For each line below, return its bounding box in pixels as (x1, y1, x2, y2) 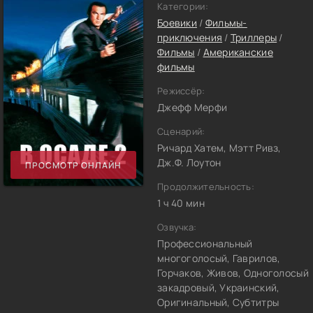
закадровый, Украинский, (157, 281, 280, 294)
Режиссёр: (157, 85, 205, 97)
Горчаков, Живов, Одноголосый (157, 266, 309, 279)
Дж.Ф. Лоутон (157, 156, 221, 169)
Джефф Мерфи (157, 101, 228, 114)
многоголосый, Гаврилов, (157, 252, 281, 265)
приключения (157, 31, 223, 44)
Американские (203, 45, 273, 59)
